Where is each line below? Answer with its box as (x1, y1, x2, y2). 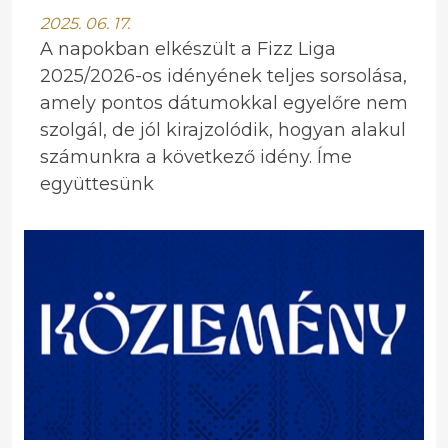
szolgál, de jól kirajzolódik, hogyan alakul (40, 119, 406, 141)
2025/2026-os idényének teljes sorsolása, (40, 65, 407, 87)
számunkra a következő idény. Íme (40, 146, 352, 168)
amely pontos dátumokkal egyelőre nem (40, 92, 408, 114)
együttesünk (40, 173, 154, 195)
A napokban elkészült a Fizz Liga (40, 38, 336, 60)
